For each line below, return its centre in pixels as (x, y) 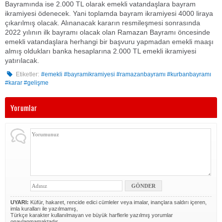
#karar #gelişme (27, 83)
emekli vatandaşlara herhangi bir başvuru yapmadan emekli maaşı (109, 42)
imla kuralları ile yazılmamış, (44, 209)
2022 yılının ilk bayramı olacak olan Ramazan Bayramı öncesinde (108, 32)
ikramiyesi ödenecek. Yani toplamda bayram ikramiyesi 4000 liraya (109, 13)
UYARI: (20, 202)
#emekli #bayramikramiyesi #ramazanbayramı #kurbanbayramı (126, 74)
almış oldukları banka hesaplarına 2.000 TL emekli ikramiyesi (101, 51)
